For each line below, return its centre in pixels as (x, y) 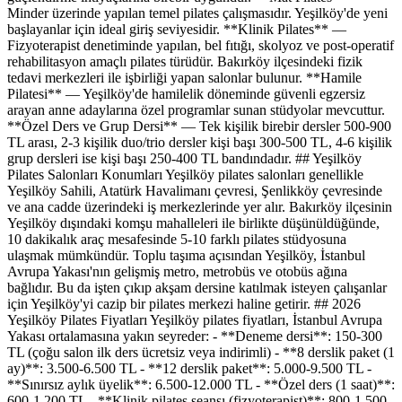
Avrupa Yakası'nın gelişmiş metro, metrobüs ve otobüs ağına (177, 272)
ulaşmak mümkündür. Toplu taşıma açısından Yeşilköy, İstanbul (186, 256)
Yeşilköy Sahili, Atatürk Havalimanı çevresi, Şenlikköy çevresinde (195, 191)
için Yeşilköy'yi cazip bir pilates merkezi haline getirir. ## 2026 (184, 304)
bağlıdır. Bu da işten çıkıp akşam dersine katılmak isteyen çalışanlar (197, 288)
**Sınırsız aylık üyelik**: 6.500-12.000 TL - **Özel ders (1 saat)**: (201, 385)
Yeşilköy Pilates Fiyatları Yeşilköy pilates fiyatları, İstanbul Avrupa (195, 320)
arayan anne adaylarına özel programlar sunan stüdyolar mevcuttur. (196, 110)
